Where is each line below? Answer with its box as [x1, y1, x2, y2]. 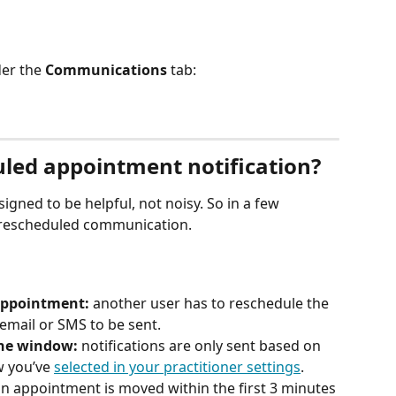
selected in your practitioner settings [54, 357, 301, 377]
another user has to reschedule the [89, 293, 332, 314]
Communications [45, 60, 167, 80]
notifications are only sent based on [81, 336, 324, 356]
